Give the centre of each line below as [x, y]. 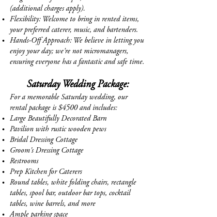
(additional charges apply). [47, 9]
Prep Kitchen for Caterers [46, 172]
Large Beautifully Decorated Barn [58, 119]
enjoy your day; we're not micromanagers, [69, 51]
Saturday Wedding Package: [77, 85]
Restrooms [24, 161]
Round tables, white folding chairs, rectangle [73, 183]
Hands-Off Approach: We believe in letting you [77, 41]
